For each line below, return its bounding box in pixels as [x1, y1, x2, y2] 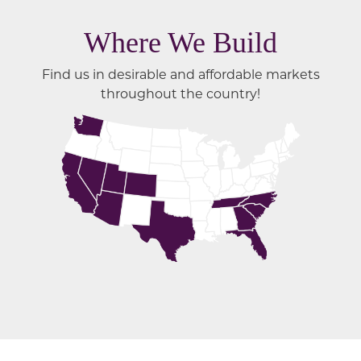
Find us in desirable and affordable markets [41, 65, 320, 83]
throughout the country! [101, 85, 260, 102]
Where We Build [84, 27, 277, 60]
